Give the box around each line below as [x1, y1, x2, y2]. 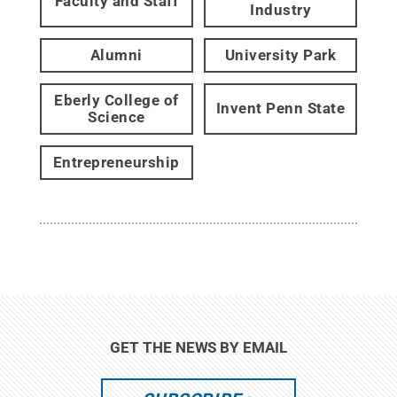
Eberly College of [54, 90, 179, 109]
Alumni [90, 45, 143, 64]
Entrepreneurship [52, 152, 180, 171]
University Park [224, 45, 337, 64]
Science [88, 107, 145, 126]
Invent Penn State [215, 99, 346, 118]
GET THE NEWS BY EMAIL [110, 338, 287, 356]
